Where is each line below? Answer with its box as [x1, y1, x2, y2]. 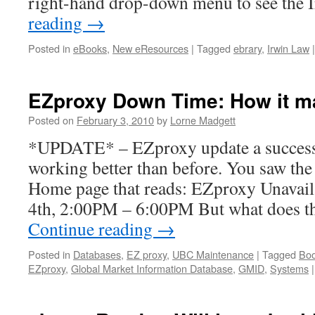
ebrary [233, 41, 262, 56]
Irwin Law [267, 41, 309, 56]
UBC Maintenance [172, 247, 254, 262]
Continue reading [28, 217, 157, 240]
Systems [270, 261, 309, 276]
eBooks [73, 41, 107, 56]
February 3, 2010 [77, 112, 154, 127]
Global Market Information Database [71, 261, 233, 276]
